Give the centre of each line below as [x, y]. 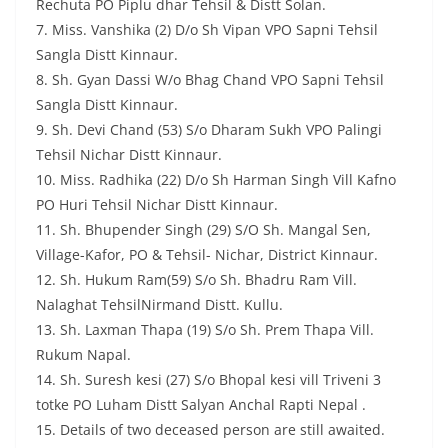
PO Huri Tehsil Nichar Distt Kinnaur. [157, 205]
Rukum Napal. [85, 355]
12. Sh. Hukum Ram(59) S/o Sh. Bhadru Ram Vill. [196, 280]
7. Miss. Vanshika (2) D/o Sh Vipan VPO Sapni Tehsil [207, 30]
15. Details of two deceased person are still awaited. [210, 430]
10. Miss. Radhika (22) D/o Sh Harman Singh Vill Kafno [216, 180]
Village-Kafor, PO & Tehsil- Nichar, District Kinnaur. [207, 255]
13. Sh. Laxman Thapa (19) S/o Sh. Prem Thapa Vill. [205, 330]
